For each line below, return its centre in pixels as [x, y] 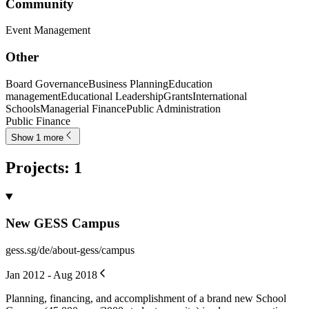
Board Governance [47, 83]
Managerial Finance [83, 108]
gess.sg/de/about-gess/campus [70, 250]
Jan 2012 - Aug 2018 [51, 275]
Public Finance [38, 121]
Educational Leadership [112, 96]
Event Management [48, 30]
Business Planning [128, 83]
